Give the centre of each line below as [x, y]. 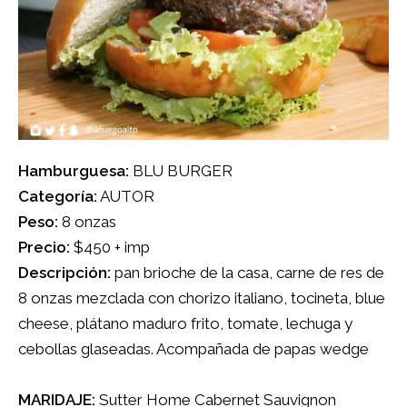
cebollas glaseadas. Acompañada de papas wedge [194, 349]
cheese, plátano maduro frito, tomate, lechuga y [185, 324]
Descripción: [65, 273]
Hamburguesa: [74, 171]
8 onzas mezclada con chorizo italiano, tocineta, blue [202, 298]
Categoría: [58, 197]
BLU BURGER [181, 171]
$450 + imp [110, 248]
